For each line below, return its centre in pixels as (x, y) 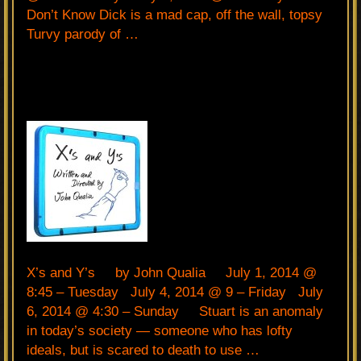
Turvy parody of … (83, 34)
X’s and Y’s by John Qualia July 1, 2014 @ (172, 272)
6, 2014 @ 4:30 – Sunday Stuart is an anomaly (175, 311)
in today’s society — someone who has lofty (160, 330)
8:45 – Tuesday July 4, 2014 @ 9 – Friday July (175, 292)
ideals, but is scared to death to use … (143, 350)
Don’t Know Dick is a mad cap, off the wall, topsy (174, 15)
